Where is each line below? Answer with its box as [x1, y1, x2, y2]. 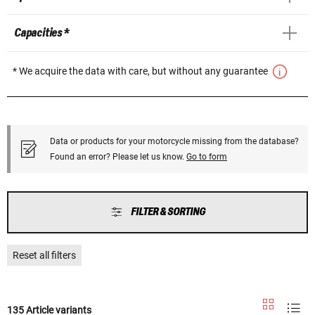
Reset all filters [13, 249, 76, 261]
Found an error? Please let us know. [50, 151, 186, 162]
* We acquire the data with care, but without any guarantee [13, 65, 270, 77]
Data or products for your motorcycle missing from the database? [50, 136, 299, 146]
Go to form [186, 151, 227, 162]
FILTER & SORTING [130, 205, 205, 218]
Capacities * [14, 26, 69, 39]
